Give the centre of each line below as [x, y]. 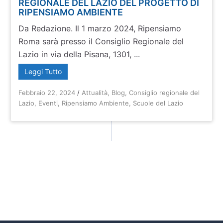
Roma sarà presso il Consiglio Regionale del [101, 41]
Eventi [48, 103]
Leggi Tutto [43, 71]
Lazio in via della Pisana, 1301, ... [79, 54]
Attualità [95, 93]
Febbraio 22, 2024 [47, 93]
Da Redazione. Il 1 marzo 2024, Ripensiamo [100, 28]
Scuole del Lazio [158, 103]
